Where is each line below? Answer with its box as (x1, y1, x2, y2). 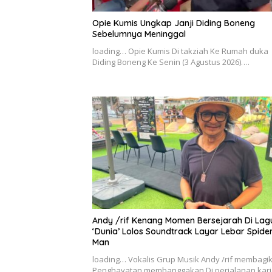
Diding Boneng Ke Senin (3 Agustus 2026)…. (92, 56, 250, 68)
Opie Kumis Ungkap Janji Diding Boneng (92, 18, 255, 29)
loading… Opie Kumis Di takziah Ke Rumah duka (92, 46, 268, 57)
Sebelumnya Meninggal (92, 29, 186, 40)
